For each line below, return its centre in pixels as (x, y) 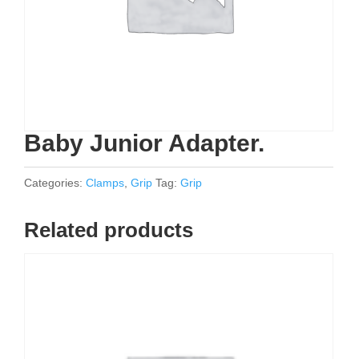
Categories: (55, 183)
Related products (109, 230)
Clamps (105, 183)
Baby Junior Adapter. (144, 143)
